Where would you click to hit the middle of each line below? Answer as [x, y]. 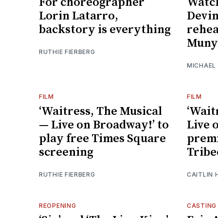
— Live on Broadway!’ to [104, 125]
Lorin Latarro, [79, 16]
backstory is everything [105, 29]
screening [66, 152]
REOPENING [58, 205]
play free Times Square [102, 138]
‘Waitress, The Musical [100, 111]
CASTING [202, 205]
